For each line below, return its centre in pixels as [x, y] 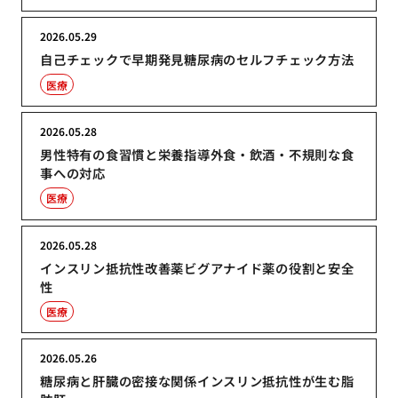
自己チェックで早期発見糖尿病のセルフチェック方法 [197, 60]
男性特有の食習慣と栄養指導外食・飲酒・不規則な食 [197, 154]
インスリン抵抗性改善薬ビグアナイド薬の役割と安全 [197, 267]
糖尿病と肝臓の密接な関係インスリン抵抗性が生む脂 [197, 381]
